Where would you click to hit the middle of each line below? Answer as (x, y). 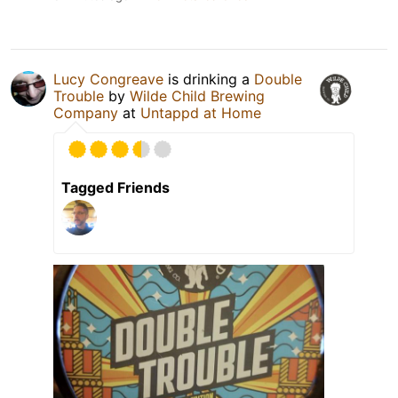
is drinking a (209, 79)
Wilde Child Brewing (197, 96)
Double (278, 79)
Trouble (79, 96)
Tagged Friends (115, 187)
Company (86, 112)
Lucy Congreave (108, 79)
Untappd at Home (201, 112)
